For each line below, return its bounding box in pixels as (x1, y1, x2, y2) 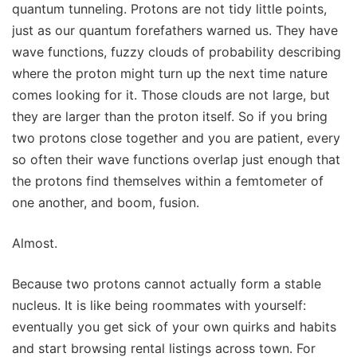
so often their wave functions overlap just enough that (12, 151, 340, 167)
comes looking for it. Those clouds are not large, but (12, 86, 330, 103)
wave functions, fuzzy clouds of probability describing (12, 43, 341, 60)
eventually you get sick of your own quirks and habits (12, 318, 336, 335)
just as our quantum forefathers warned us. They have (12, 22, 338, 38)
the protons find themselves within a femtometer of (12, 172, 324, 189)
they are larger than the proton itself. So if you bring (12, 108, 328, 124)
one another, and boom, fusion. (12, 194, 199, 210)
